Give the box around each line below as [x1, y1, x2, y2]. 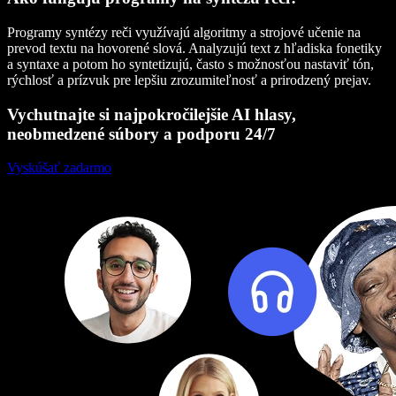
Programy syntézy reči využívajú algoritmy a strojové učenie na [7, 24, 361, 40]
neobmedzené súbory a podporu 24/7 [7, 124, 276, 143]
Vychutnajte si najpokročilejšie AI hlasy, [7, 104, 296, 124]
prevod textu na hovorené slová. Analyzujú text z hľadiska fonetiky [7, 40, 382, 56]
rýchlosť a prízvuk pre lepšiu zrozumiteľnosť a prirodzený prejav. [7, 72, 371, 88]
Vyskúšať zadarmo [7, 160, 111, 176]
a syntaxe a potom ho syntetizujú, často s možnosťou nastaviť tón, [7, 56, 374, 72]
